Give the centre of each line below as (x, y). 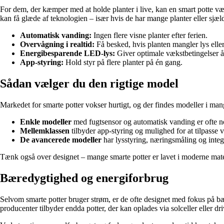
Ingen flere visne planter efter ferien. (149, 35)
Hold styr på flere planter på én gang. (123, 62)
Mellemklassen (45, 131)
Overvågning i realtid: (57, 44)
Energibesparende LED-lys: (67, 53)
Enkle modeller (46, 122)
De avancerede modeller (61, 140)
